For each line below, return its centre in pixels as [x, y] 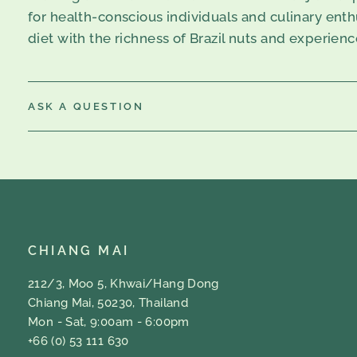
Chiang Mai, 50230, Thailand [108, 303]
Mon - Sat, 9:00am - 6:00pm [109, 322]
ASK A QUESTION [86, 107]
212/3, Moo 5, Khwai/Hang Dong [124, 284]
